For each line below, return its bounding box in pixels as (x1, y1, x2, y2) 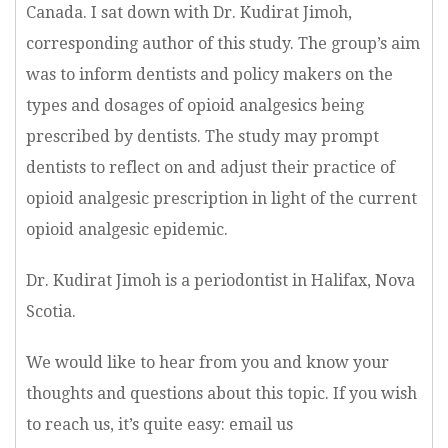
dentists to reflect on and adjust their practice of (26, 158, 395, 177)
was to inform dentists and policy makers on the (26, 65, 393, 84)
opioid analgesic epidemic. (26, 220, 232, 239)
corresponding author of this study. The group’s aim (26, 34, 420, 53)
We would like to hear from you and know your (26, 353, 389, 372)
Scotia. (26, 302, 80, 321)
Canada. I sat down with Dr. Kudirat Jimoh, (26, 3, 352, 22)
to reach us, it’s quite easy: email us (26, 415, 293, 434)
